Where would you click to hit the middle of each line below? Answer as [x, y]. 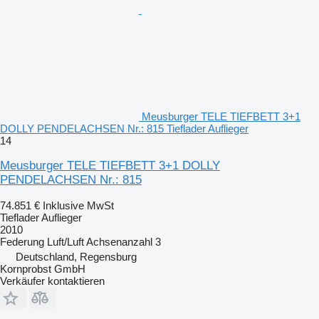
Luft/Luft [66, 241]
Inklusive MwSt [78, 205]
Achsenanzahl [119, 241]
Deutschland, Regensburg [76, 256]
